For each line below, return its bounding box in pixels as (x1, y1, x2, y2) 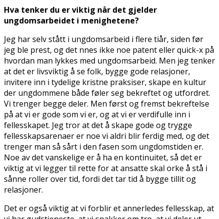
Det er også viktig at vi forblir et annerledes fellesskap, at (4, 202, 214, 214)
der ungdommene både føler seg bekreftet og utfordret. (4, 87, 210, 98)
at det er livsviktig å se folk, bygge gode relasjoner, (4, 66, 190, 77)
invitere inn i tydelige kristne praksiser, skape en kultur (4, 76, 206, 88)
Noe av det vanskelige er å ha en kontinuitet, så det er (4, 152, 202, 163)
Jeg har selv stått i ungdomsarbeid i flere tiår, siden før (4, 33, 203, 44)
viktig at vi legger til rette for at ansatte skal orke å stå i (4, 162, 207, 174)
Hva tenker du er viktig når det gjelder (4, 4, 157, 15)
